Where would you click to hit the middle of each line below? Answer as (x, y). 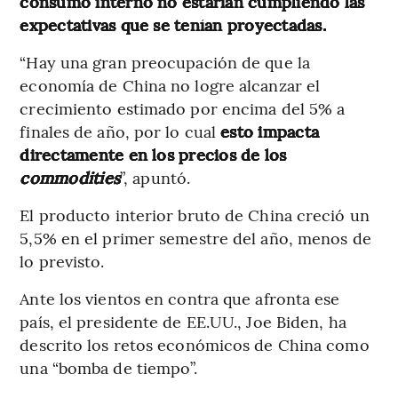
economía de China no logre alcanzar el (170, 85)
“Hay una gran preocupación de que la (165, 62)
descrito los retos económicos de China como (195, 345)
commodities (70, 178)
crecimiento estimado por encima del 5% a (183, 108)
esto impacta (270, 131)
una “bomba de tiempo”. (109, 368)
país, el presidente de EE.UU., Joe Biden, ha (183, 322)
